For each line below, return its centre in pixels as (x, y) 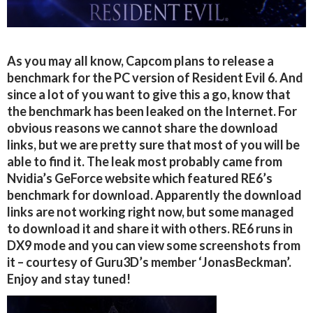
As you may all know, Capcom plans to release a (140, 61)
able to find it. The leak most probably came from (145, 162)
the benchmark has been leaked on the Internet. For (152, 111)
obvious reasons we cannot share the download (143, 128)
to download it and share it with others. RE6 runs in (150, 229)
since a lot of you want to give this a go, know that (149, 95)
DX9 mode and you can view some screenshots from (154, 246)
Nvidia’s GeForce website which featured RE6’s (140, 179)
